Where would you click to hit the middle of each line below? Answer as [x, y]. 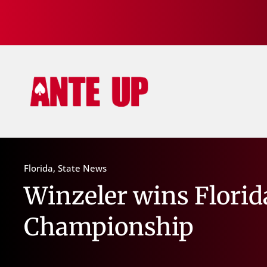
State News [82, 168]
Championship [109, 227]
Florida [38, 168]
